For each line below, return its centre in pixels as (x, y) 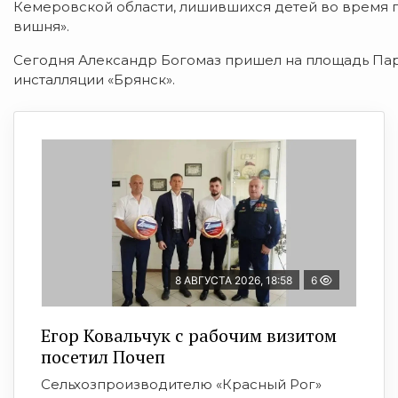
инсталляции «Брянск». (94, 80)
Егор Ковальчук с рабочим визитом (189, 336)
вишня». (41, 27)
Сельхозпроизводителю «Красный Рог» (181, 385)
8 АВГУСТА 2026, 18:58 (234, 281)
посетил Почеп (103, 357)
